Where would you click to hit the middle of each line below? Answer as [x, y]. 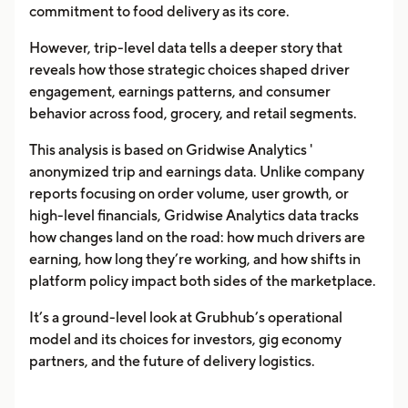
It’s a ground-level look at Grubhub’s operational [186, 317]
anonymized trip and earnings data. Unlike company [197, 172]
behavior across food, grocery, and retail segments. [193, 113]
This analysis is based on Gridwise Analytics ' [171, 150]
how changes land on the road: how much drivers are [197, 237]
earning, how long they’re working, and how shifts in [195, 259]
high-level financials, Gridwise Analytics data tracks [194, 215]
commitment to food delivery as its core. [159, 11]
